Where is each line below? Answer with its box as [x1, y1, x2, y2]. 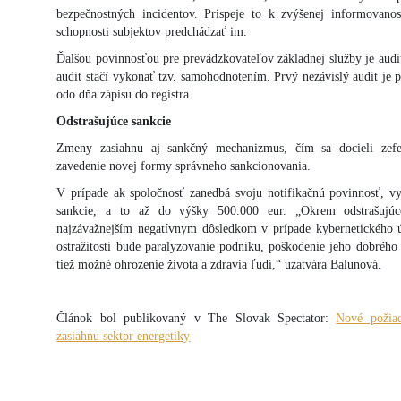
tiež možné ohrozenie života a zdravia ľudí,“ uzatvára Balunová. [56, 257, 382, 271]
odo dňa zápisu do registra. [56, 87, 193, 101]
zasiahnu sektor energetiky [56, 328, 191, 343]
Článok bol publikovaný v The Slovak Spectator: [56, 311, 337, 325]
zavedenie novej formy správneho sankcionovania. [56, 158, 311, 173]
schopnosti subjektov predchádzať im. [56, 24, 248, 38]
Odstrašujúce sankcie [56, 114, 172, 128]
